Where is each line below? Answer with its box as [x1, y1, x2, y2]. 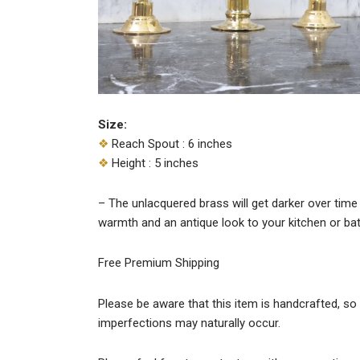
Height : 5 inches [108, 155, 198, 170]
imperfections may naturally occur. [98, 315, 280, 330]
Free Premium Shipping [98, 256, 219, 271]
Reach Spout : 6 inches [108, 136, 232, 151]
